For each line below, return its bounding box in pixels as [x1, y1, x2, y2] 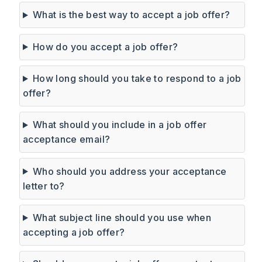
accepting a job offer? [22, 226, 125, 238]
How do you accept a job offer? [32, 40, 178, 53]
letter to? [22, 180, 65, 192]
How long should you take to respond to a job [32, 72, 242, 84]
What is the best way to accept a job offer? [32, 9, 230, 21]
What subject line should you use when [32, 211, 212, 223]
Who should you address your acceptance [32, 165, 227, 177]
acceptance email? [22, 133, 111, 146]
